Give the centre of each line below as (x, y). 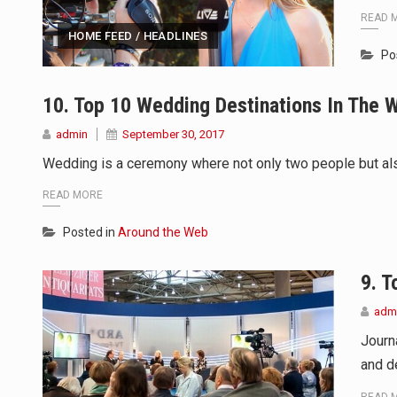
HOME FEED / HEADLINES (138, 35)
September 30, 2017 (173, 134)
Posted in (90, 233)
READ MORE (73, 195)
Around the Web (163, 233)
